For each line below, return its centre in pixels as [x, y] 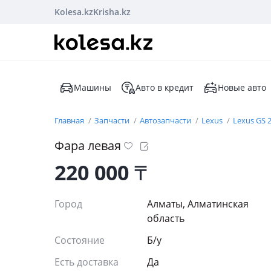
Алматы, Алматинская [198, 204]
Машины [93, 87]
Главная [70, 120]
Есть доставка [87, 262]
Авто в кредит [165, 87]
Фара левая [88, 145]
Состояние [81, 240]
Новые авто [242, 87]
